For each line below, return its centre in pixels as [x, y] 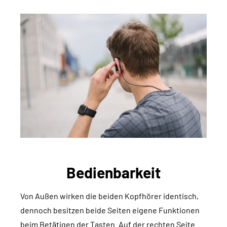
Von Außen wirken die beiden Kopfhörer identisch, [109, 196]
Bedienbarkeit [113, 172]
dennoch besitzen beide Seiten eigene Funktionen [110, 210]
